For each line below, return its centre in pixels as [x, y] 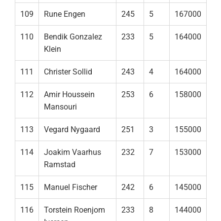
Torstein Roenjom [74, 210]
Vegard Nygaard [72, 130]
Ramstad [60, 165]
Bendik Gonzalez [73, 37]
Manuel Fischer [71, 187]
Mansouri [60, 107]
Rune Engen [65, 14]
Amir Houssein [69, 95]
